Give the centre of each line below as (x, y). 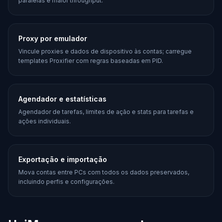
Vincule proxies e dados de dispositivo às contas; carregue (105, 51)
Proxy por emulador (53, 38)
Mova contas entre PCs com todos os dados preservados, (104, 172)
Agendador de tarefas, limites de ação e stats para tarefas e (106, 112)
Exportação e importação (63, 159)
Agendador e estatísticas (62, 99)
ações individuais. (45, 121)
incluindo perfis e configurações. (66, 182)
